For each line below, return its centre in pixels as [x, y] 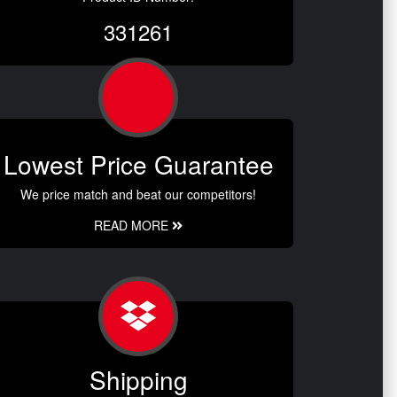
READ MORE [133, 226]
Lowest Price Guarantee [138, 164]
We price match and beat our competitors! [138, 195]
